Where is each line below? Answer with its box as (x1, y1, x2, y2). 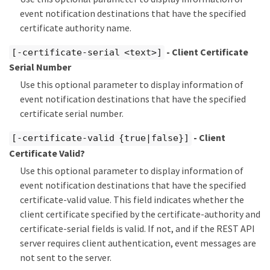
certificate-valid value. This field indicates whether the (20, 193, 244, 206)
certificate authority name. (20, 21, 131, 34)
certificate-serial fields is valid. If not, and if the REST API (20, 222, 255, 234)
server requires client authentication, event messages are (20, 236, 256, 249)
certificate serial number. (20, 107, 124, 120)
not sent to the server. (20, 251, 111, 263)
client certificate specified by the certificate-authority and (20, 207, 260, 220)
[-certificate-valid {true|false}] (11, 133, 189, 144)
